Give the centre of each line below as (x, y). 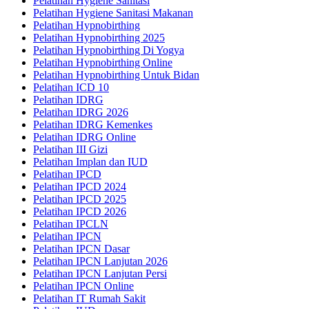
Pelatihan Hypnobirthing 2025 (99, 38)
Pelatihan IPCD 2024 (80, 187)
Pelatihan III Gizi (70, 150)
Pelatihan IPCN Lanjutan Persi (100, 274)
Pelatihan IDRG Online (84, 137)
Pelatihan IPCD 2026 (80, 212)
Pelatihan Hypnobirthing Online (103, 63)
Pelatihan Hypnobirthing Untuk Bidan (116, 75)
